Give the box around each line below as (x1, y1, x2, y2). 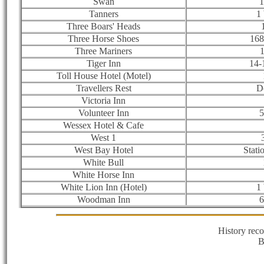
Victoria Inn (81, 95, 126, 105)
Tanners (88, 8, 118, 19)
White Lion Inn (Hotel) (60, 181, 147, 192)
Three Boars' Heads (67, 21, 140, 31)
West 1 (91, 132, 116, 143)
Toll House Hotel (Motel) (56, 70, 151, 81)
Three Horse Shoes (68, 33, 139, 44)
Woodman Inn (77, 194, 130, 204)
